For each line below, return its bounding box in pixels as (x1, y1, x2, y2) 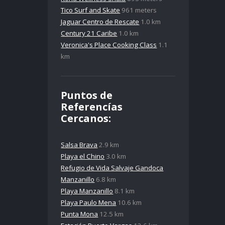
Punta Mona (61, 209, 98, 219)
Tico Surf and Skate (61, 5, 121, 15)
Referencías (61, 100, 123, 114)
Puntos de (61, 88, 113, 102)
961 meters (120, 5, 157, 15)
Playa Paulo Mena (61, 198, 117, 207)
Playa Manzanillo (61, 186, 114, 196)
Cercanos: (61, 111, 111, 126)
